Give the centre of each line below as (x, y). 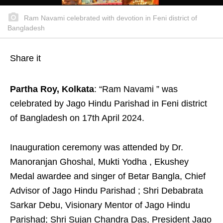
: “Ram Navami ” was (136, 89)
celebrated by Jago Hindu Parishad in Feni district (109, 104)
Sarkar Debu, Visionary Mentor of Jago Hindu (100, 205)
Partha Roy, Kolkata (52, 89)
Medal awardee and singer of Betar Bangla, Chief (108, 176)
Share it (25, 58)
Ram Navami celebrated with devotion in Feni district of (110, 18)
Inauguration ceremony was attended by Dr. (97, 147)
